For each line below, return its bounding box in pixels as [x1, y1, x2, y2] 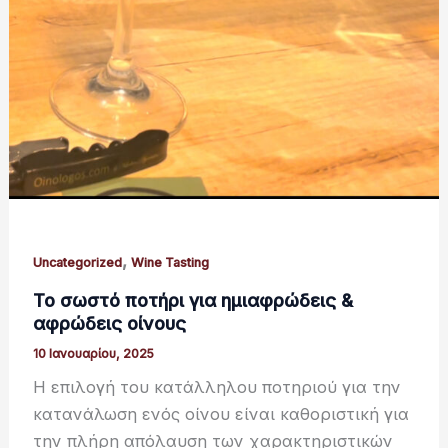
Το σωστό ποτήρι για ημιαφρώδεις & [33, 288, 354, 311]
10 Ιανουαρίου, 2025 [33, 346, 155, 361]
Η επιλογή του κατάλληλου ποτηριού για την [33, 377, 402, 398]
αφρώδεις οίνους [33, 311, 187, 334]
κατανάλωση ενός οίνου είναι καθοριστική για [33, 404, 410, 425]
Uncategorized [33, 255, 123, 271]
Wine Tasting [131, 255, 210, 271]
